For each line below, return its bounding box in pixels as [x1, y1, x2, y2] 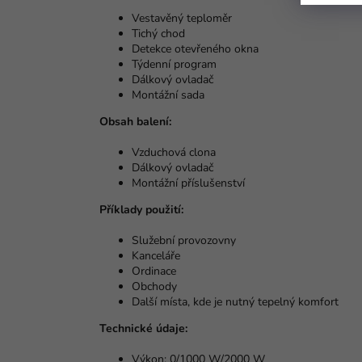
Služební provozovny [132, 233, 236, 249]
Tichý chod [132, 26, 185, 42]
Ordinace [132, 263, 176, 280]
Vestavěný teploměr [132, 11, 232, 27]
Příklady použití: [99, 202, 183, 218]
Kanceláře [132, 248, 180, 264]
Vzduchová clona [132, 145, 216, 161]
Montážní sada [132, 87, 204, 103]
